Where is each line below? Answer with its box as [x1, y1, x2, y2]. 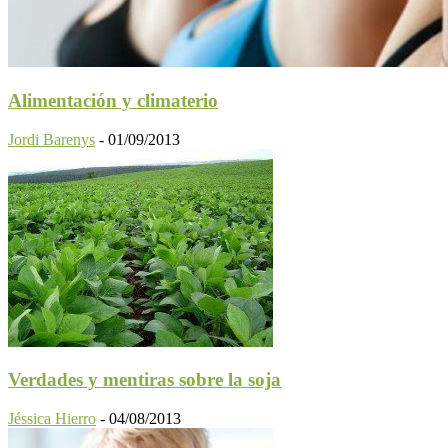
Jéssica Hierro [8, 410, 96, 428]
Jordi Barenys [8, 130, 95, 148]
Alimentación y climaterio [8, 89, 218, 111]
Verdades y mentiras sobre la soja [8, 369, 281, 391]
